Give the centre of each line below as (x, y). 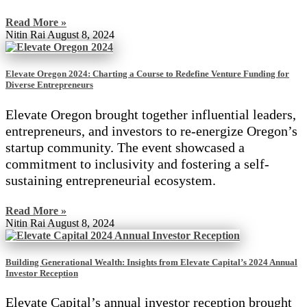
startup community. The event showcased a (125, 147)
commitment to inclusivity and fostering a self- (137, 163)
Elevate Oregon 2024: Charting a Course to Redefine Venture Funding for (147, 74)
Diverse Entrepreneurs (49, 85)
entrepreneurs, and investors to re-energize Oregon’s (151, 131)
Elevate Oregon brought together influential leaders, (151, 114)
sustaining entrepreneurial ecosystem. (111, 180)
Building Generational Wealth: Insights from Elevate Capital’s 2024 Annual (151, 262)
